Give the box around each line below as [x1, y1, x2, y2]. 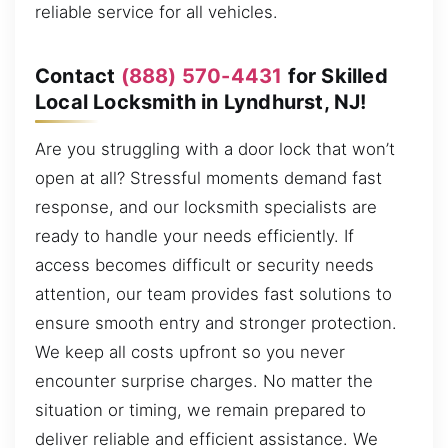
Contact [35, 63, 121, 88]
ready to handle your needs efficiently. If [35, 226, 354, 247]
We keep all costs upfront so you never [35, 342, 345, 363]
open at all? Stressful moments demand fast [35, 168, 382, 189]
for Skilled [282, 63, 388, 88]
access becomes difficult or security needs [35, 255, 374, 276]
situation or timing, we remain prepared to [35, 400, 366, 421]
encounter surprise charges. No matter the [35, 371, 373, 392]
